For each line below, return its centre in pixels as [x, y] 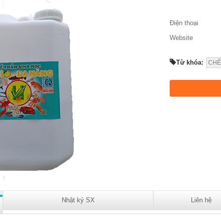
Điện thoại [184, 23]
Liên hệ [201, 200]
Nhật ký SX [78, 200]
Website [181, 38]
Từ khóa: [191, 62]
